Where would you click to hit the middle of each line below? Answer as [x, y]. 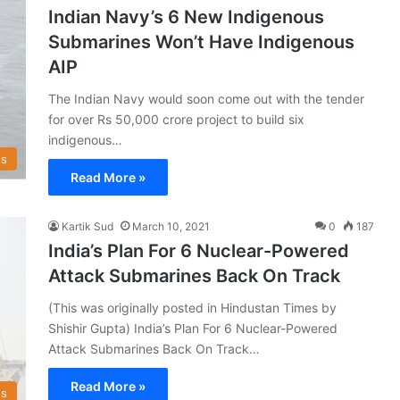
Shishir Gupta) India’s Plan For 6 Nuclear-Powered [193, 328]
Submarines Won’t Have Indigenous [201, 42]
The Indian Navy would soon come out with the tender [206, 98]
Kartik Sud [87, 226]
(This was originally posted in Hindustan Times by [192, 307]
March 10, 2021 [171, 226]
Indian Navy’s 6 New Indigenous [186, 17]
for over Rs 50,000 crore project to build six [176, 119]
